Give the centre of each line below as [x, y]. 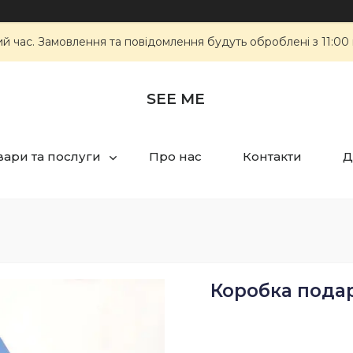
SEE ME [176, 98]
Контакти [272, 157]
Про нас [175, 157]
